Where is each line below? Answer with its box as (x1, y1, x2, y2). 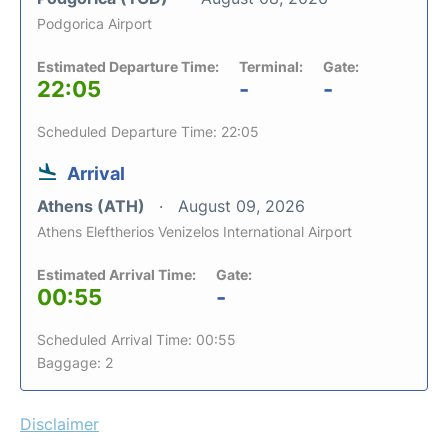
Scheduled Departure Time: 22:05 (37, 122, 259, 140)
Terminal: (239, 57, 303, 75)
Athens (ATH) (37, 195, 149, 216)
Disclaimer (20, 413, 99, 434)
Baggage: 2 (37, 353, 113, 371)
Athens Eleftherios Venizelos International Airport (37, 222, 352, 240)
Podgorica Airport (37, 14, 152, 32)
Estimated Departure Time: (37, 57, 219, 75)
